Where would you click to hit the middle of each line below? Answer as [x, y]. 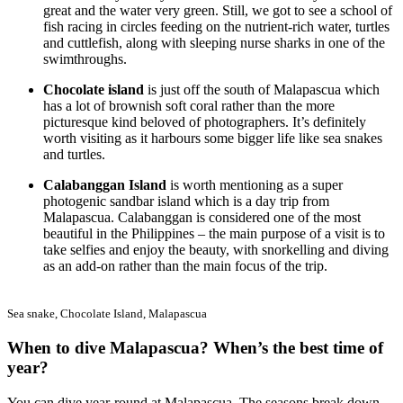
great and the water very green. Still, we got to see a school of [218, 11]
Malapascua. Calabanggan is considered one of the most [202, 218]
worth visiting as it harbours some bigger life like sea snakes [213, 139]
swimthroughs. [85, 59]
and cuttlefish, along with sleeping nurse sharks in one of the [214, 43]
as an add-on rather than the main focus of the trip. [185, 266]
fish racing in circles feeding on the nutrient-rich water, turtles [216, 27]
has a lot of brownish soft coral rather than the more [189, 106]
